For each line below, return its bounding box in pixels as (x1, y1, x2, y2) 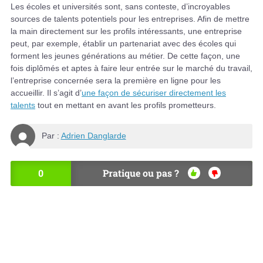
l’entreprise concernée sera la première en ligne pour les (11, 75, 221, 85)
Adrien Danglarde (60, 131, 126, 141)
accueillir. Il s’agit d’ (11, 87, 82, 97)
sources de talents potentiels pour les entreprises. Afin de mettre (11, 14, 249, 23)
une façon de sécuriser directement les (82, 87, 226, 97)
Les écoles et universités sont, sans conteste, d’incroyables (11, 1, 230, 11)
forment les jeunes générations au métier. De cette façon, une (11, 50, 240, 60)
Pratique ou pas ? (103, 166, 179, 179)
